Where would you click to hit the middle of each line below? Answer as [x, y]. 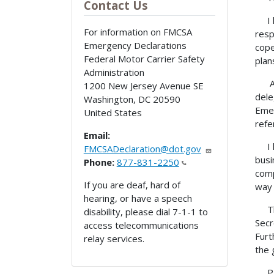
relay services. [114, 238]
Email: [97, 135]
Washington [108, 99]
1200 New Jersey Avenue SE [143, 85]
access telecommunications [141, 225]
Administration [114, 72]
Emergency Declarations [135, 45]
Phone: [99, 162]
